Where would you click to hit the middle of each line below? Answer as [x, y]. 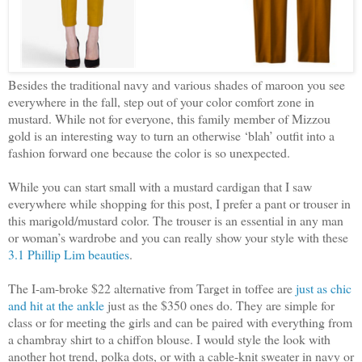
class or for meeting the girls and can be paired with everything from [180, 322]
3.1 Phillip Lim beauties [69, 255]
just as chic [324, 288]
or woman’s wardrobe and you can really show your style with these [178, 238]
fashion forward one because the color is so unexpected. [151, 153]
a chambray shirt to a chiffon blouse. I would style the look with [169, 339]
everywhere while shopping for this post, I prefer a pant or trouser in [179, 204]
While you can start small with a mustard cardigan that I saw [160, 187]
